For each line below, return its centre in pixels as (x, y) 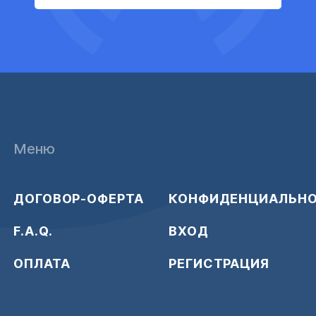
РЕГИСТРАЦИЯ (219, 263)
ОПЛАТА (42, 263)
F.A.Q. (33, 231)
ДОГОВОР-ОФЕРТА (79, 199)
